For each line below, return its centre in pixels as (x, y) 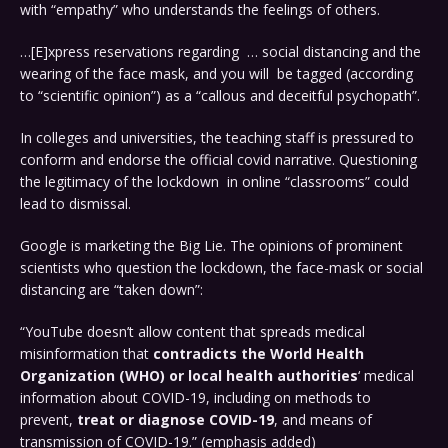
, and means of (323, 420)
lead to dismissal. (75, 204)
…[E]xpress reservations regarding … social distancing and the (220, 52)
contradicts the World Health (256, 354)
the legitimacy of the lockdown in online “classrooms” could (214, 182)
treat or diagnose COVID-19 (175, 420)
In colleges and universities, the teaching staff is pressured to (217, 138)
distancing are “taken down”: (111, 290)
